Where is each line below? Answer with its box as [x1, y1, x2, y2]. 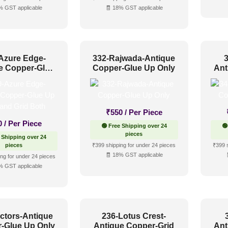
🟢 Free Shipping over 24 [101, 122, 167, 129]
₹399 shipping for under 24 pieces [92, 141, 176, 148]
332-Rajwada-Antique [93, 53, 176, 63]
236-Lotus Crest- [102, 212, 166, 221]
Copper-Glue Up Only [93, 63, 176, 72]
